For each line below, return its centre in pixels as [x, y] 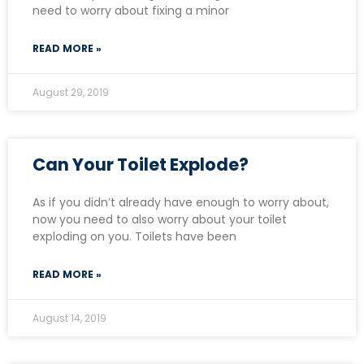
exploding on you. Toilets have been [134, 236]
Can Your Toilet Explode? [141, 164]
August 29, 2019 [71, 92]
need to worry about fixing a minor [131, 10]
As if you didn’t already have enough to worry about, [181, 202]
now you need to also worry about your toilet [160, 219]
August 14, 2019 [69, 318]
